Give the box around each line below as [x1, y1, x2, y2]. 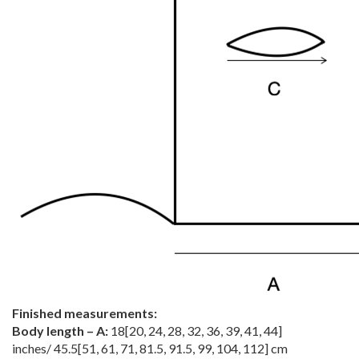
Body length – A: [12, 323, 108, 339]
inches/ [12, 341, 54, 357]
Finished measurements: [12, 305, 157, 321]
